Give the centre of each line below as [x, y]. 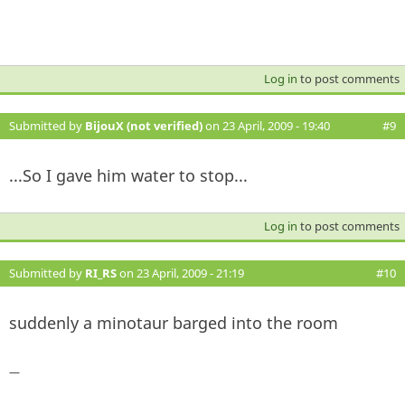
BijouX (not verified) [144, 125]
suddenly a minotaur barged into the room [174, 322]
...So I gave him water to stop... [128, 175]
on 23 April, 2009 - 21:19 [180, 273]
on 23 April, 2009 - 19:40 [266, 125]
